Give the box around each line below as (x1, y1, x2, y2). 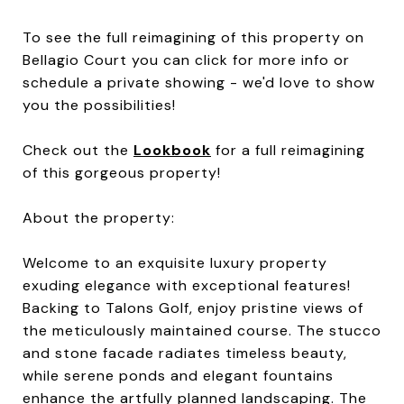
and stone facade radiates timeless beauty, (23, 344, 347, 363)
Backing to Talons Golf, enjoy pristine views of (23, 298, 363, 317)
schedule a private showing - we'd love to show (23, 73, 375, 92)
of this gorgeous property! (23, 163, 225, 182)
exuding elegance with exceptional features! (23, 276, 351, 295)
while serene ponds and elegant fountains (23, 366, 334, 385)
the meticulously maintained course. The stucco (23, 321, 381, 340)
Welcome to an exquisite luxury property (23, 253, 327, 272)
